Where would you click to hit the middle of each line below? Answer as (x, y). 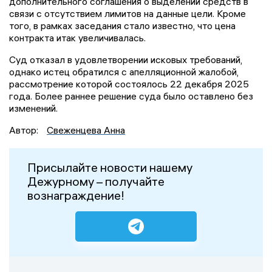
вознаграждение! (76, 195)
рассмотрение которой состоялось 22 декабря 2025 (129, 83)
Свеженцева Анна (86, 130)
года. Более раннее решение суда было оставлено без (131, 96)
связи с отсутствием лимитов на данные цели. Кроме (127, 13)
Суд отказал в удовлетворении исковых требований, (126, 59)
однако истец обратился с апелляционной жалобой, (124, 71)
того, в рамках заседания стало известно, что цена (122, 25)
